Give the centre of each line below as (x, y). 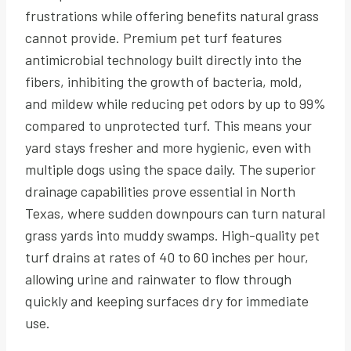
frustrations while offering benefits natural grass (172, 15)
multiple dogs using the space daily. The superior (170, 169)
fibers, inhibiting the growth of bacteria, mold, (164, 81)
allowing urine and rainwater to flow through (158, 279)
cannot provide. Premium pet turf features (154, 37)
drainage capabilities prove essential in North (160, 191)
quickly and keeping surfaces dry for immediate (167, 300)
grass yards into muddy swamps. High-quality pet (172, 235)
